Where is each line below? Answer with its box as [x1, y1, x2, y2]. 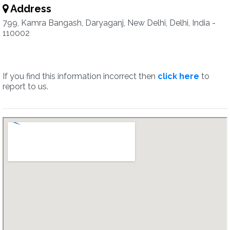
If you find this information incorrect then [3, 71, 158, 81]
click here [158, 71, 199, 81]
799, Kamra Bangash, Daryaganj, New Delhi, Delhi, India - [3, 18, 216, 28]
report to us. [3, 82, 48, 91]
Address [8, 3, 51, 15]
